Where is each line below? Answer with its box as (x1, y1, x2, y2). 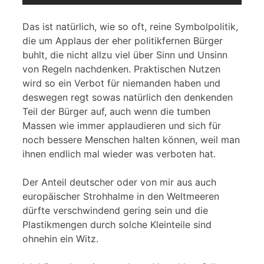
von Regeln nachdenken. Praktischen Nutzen (22, 63, 220, 75)
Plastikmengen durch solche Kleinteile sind (22, 219, 212, 231)
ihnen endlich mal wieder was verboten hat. (22, 148, 216, 160)
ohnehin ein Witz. (22, 233, 98, 245)
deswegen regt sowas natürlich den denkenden (22, 91, 233, 104)
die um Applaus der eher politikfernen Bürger (22, 35, 223, 47)
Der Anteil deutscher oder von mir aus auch (22, 176, 216, 189)
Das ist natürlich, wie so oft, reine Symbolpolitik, (22, 21, 238, 33)
